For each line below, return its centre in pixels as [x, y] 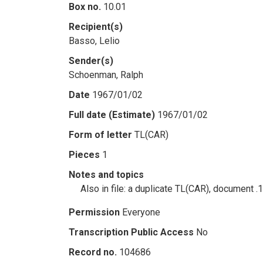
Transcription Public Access [131, 232]
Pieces [84, 155]
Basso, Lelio [94, 41]
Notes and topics [106, 175]
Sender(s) [91, 61]
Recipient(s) [96, 27]
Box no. [85, 7]
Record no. [93, 252]
